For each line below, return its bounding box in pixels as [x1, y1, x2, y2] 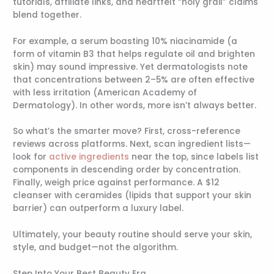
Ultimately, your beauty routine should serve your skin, [13, 229, 253, 241]
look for [13, 151, 50, 163]
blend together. [13, 9, 82, 21]
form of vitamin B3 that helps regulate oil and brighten [13, 48, 256, 60]
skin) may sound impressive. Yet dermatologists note [13, 61, 248, 73]
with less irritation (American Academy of [13, 86, 198, 98]
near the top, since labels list [129, 151, 259, 163]
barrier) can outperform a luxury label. [13, 202, 184, 215]
